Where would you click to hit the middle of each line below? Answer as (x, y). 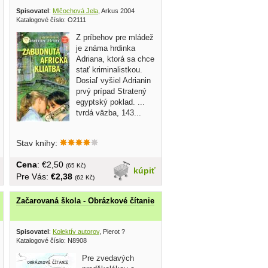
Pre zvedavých (108, 258)
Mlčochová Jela (75, 11)
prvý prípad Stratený (111, 92)
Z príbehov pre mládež (115, 38)
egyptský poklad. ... (110, 102)
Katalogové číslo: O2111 (51, 20)
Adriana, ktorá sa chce (115, 59)
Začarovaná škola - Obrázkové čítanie (85, 201)
